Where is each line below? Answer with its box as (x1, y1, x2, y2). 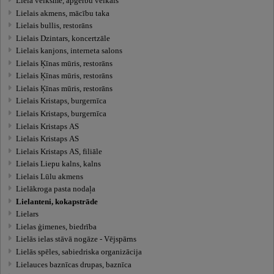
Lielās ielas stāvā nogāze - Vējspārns (16, 235, 137, 244)
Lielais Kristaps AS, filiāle (16, 147, 103, 156)
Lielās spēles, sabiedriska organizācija (16, 248, 143, 256)
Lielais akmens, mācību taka (16, 9, 110, 18)
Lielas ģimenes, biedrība (16, 222, 97, 231)
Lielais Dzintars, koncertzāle (16, 34, 111, 43)
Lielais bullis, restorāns (16, 21, 93, 31)
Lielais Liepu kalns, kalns (16, 160, 102, 169)
